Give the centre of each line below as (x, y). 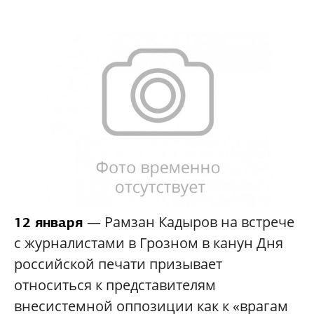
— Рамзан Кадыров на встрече (191, 222)
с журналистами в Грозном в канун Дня (149, 243)
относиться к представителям (115, 285)
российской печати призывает (118, 264)
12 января (50, 223)
